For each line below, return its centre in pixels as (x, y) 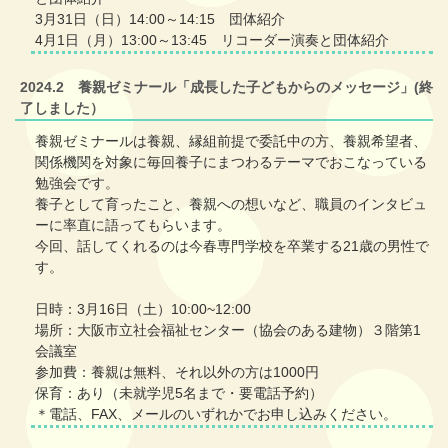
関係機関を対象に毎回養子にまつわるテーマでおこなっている (231, 162)
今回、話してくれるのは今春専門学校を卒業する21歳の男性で (232, 246)
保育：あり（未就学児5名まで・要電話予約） (179, 393)
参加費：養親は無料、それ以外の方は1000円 (177, 372)
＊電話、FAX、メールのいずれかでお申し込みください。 (216, 414)
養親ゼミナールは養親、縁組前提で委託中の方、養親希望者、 (231, 141)
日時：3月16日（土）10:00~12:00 (143, 309)
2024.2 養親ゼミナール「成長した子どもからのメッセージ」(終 (226, 87)
